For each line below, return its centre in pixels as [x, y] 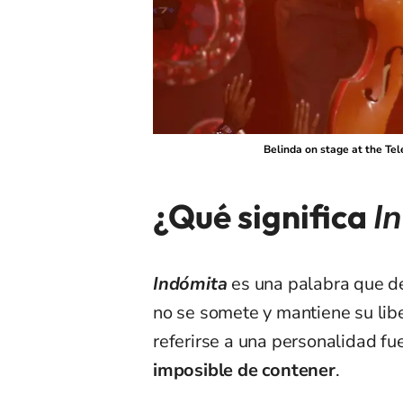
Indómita [190, 283]
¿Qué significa [263, 216]
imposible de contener [244, 370]
